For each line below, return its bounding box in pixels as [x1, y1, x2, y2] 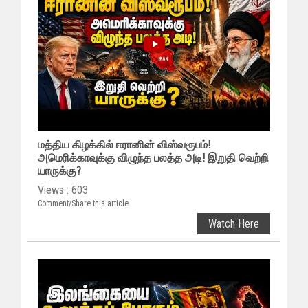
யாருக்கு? [38, 164, 81, 177]
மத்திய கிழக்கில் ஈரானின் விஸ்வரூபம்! [38, 137, 210, 151]
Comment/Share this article [38, 198, 129, 208]
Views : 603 [38, 183, 88, 197]
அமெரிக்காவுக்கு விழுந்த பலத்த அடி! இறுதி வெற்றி [38, 151, 269, 164]
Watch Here [208, 217, 259, 230]
